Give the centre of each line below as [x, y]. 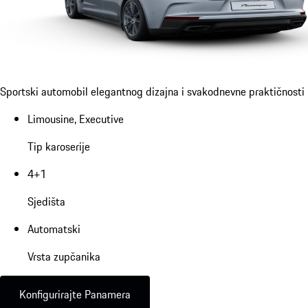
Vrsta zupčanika [64, 256]
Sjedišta [46, 201]
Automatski [54, 229]
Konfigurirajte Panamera [75, 294]
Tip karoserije [59, 146]
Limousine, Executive [76, 119]
